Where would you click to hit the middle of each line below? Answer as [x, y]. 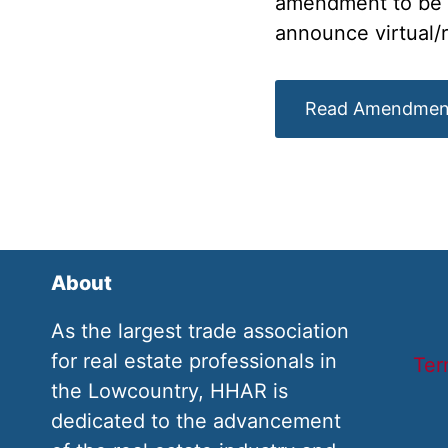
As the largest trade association [200, 331]
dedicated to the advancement [196, 421]
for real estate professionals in [194, 361]
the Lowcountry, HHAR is [169, 391]
